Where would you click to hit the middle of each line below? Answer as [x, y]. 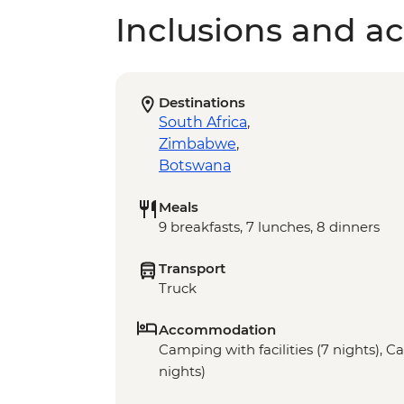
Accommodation [217, 329]
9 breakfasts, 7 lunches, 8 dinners [269, 226]
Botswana [195, 165]
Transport [192, 268]
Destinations [202, 102]
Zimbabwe [197, 143]
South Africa [203, 122]
